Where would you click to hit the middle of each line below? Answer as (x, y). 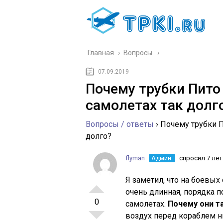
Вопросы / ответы (120, 124)
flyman (135, 158)
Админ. (162, 158)
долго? (99, 136)
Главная (101, 53)
